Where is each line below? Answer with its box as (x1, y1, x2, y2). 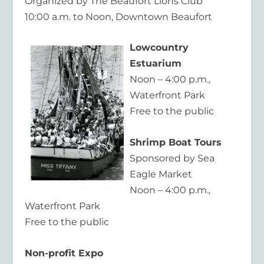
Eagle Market (130, 168, 193, 180)
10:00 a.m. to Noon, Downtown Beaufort (25, 11, 213, 22)
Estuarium (130, 58, 182, 70)
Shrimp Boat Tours (130, 136, 222, 148)
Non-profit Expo (25, 247, 104, 259)
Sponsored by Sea (130, 152, 215, 164)
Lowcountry (130, 42, 189, 54)
